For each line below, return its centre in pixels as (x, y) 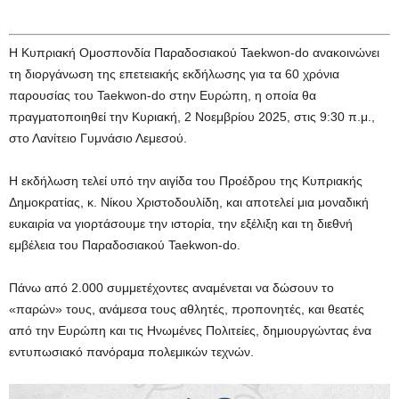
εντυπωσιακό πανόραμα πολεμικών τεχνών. (131, 352)
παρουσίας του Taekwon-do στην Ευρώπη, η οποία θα (163, 96)
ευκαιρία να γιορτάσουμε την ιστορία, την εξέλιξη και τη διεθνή (181, 224)
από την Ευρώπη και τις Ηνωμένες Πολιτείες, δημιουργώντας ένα (190, 331)
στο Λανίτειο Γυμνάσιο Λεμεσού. (98, 138)
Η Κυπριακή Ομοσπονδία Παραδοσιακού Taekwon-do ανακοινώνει (194, 53)
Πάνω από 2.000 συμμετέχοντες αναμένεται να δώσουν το (171, 288)
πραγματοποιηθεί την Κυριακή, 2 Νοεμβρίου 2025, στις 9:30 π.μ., (192, 117)
